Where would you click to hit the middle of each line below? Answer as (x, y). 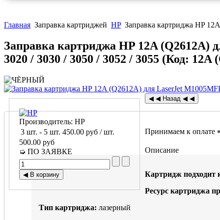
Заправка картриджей (71, 25)
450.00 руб (81, 132)
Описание (162, 150)
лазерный (114, 208)
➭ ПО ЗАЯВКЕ (46, 152)
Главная (17, 25)
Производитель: (47, 122)
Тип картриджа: (68, 208)
